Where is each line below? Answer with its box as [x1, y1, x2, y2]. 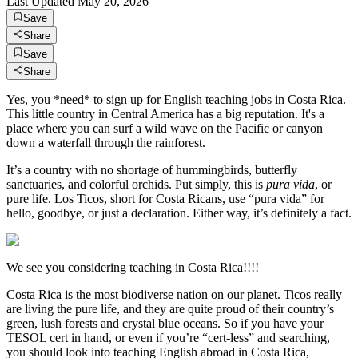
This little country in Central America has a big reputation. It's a [6, 106, 324, 121]
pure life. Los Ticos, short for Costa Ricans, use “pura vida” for [6, 191, 324, 205]
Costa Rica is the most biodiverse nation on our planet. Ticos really [6, 287, 342, 301]
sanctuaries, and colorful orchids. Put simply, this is [6, 177, 266, 191]
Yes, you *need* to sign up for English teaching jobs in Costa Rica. [6, 92, 346, 106]
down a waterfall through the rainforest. [6, 135, 205, 149]
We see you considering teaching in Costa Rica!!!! [6, 260, 259, 274]
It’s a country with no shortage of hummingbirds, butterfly [6, 162, 297, 177]
